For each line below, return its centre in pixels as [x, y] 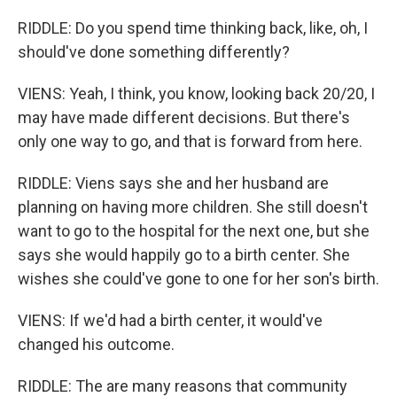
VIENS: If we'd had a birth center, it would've [170, 320]
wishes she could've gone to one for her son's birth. [198, 279]
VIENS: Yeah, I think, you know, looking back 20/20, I [196, 93]
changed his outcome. [96, 344]
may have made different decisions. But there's [184, 117]
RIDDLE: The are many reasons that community [183, 386]
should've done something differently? [154, 52]
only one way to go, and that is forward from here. [190, 141]
